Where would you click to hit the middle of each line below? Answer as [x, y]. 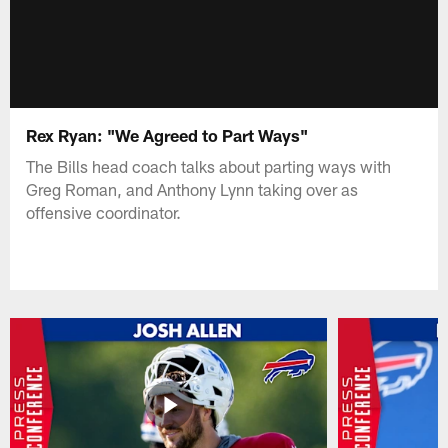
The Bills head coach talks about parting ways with [209, 165]
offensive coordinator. [104, 211]
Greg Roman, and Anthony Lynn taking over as [192, 188]
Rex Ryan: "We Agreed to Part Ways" [167, 134]
